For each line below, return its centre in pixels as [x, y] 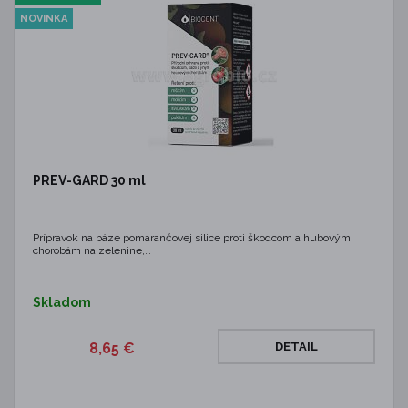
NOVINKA [44, 19]
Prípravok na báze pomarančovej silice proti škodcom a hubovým [192, 238]
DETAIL [296, 347]
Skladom [62, 302]
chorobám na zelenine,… [92, 250]
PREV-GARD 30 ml [89, 180]
